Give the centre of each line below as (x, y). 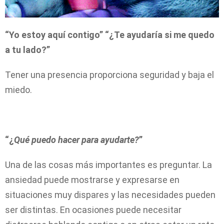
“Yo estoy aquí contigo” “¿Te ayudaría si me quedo (110, 34)
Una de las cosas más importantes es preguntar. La (108, 164)
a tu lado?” (27, 49)
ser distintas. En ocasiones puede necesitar (93, 209)
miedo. (18, 89)
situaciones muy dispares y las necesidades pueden (110, 194)
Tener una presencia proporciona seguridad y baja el (109, 74)
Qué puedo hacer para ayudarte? (76, 139)
